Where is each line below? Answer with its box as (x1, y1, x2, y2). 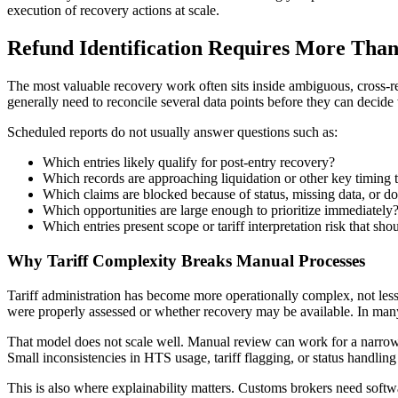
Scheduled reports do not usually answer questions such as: (7, 124, 338, 140)
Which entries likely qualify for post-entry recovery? (43, 155, 335, 171)
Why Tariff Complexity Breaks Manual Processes (7, 251, 365, 270)
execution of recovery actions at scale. (7, 3, 219, 19)
